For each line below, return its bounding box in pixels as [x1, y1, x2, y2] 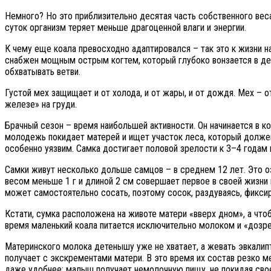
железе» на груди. [5, 99, 77, 111]
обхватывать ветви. [5, 66, 80, 78]
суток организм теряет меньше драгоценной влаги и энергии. [5, 22, 246, 34]
